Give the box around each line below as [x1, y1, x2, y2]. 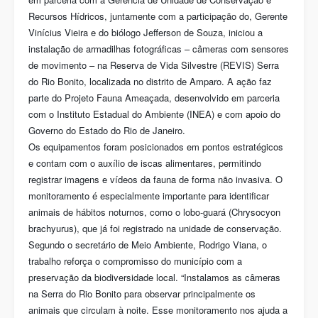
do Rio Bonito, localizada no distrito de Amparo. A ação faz [28, 75, 272, 88]
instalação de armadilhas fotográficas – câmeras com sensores [28, 42, 289, 55]
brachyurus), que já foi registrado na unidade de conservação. [28, 221, 282, 235]
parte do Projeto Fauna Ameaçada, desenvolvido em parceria [28, 91, 280, 104]
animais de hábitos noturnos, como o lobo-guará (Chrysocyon [28, 205, 280, 219]
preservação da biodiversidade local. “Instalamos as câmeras [28, 270, 280, 284]
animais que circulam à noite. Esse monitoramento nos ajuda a [28, 303, 287, 317]
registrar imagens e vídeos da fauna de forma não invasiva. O [28, 172, 283, 186]
